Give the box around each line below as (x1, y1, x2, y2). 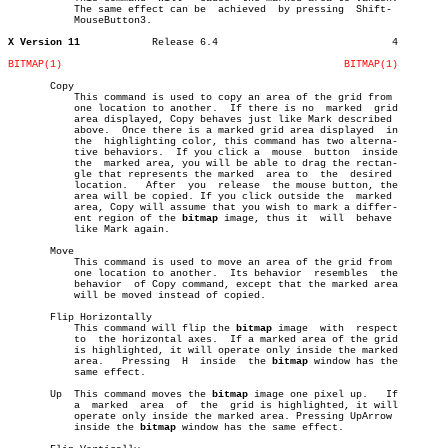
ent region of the (56, 213, 182, 224)
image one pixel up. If (248, 389, 398, 400)
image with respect (272, 323, 398, 334)
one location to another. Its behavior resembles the (8, 268, 56, 279)
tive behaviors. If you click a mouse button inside (8, 147, 56, 158)
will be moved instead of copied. (8, 290, 56, 301)
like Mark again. (8, 224, 56, 235)
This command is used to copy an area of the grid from (8, 92, 56, 103)
